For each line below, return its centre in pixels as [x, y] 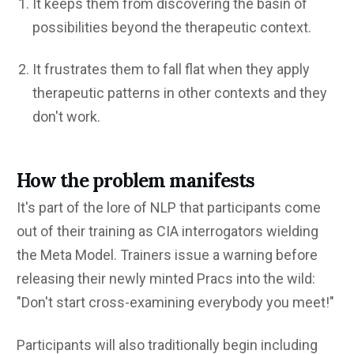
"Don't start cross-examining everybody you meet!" [175, 302]
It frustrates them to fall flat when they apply [171, 69]
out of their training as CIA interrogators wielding [168, 231]
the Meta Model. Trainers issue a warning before [167, 254]
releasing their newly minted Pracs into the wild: [166, 278]
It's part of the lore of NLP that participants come [169, 207]
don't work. [66, 116]
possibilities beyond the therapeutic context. [172, 27]
